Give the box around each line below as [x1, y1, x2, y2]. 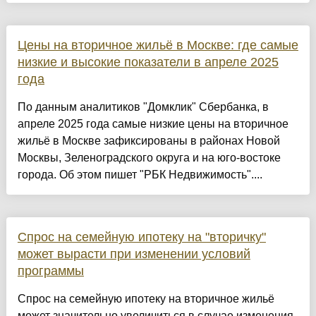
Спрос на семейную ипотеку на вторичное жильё [17, 293, 274, 305]
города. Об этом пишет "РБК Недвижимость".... [17, 169, 262, 181]
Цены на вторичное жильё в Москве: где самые [17, 38, 298, 53]
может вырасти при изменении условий [17, 247, 250, 262]
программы [17, 264, 84, 279]
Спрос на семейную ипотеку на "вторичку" [17, 230, 266, 245]
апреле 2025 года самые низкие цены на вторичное [17, 118, 288, 130]
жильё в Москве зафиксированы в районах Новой [17, 135, 280, 147]
